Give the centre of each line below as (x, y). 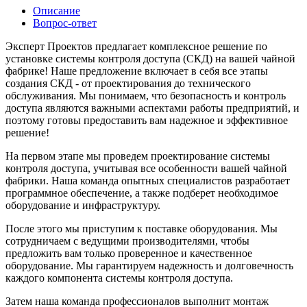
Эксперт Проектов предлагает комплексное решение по (136, 46)
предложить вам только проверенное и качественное (129, 253)
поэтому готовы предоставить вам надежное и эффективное (147, 120)
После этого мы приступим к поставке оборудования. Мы (142, 228)
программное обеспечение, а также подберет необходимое (142, 193)
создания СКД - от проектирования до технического (128, 83)
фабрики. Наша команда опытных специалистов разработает (148, 180)
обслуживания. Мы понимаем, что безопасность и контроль (146, 95)
